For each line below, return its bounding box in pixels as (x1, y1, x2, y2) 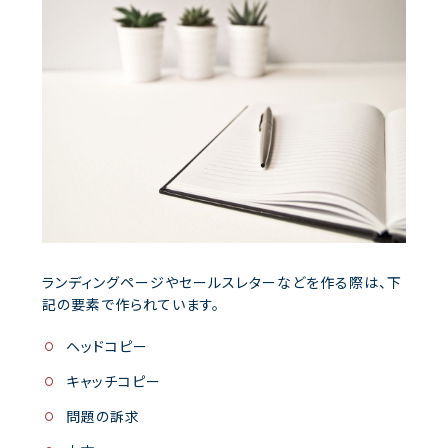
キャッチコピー (65, 370, 161, 391)
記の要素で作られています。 (42, 293, 220, 314)
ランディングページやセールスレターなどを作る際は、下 (42, 271, 402, 292)
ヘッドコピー (65, 335, 148, 356)
